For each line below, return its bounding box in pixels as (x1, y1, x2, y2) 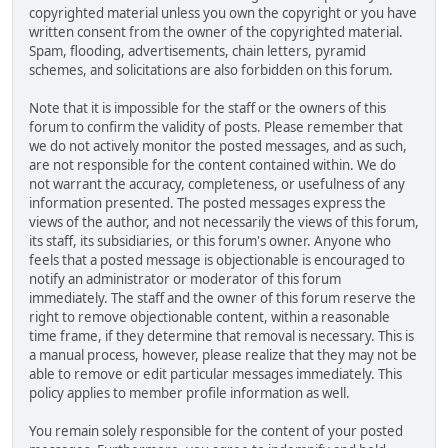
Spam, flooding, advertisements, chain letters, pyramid (29, 41, 366, 60)
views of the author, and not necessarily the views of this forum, (29, 212, 419, 231)
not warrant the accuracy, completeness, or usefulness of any (29, 174, 405, 193)
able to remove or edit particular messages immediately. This (29, 364, 402, 383)
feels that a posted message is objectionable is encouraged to (29, 250, 405, 269)
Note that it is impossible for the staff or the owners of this (29, 98, 386, 117)
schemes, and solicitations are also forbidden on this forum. (29, 60, 393, 79)
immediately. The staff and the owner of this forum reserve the (29, 288, 416, 307)
